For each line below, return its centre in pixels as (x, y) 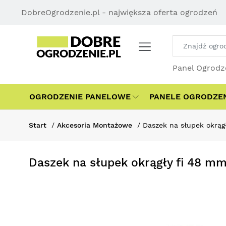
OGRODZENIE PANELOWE (80, 97)
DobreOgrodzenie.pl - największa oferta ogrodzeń (119, 12)
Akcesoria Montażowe (95, 125)
